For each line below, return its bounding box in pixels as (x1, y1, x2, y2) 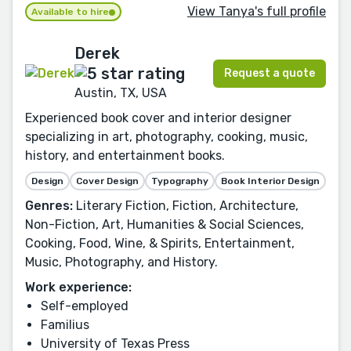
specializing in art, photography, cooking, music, (25, 129, 308, 145)
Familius (41, 317, 89, 333)
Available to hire (31, 6, 109, 18)
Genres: (25, 198, 73, 214)
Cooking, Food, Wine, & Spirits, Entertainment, (25, 236, 295, 251)
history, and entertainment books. (25, 148, 225, 164)
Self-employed (41, 299, 128, 314)
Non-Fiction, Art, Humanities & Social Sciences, (25, 217, 304, 233)
